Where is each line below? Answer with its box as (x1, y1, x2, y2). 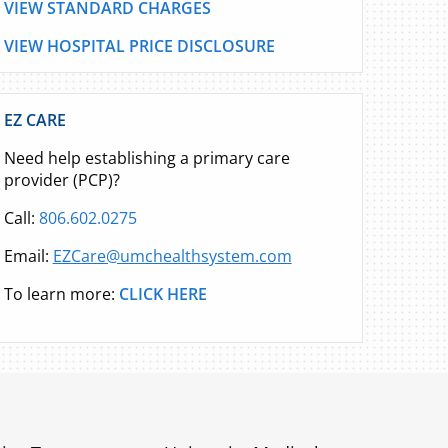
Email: (3, 245, 53, 267)
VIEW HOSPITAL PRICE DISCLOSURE (3, 35, 275, 57)
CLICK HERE (118, 283, 207, 305)
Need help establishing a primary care (3, 147, 290, 169)
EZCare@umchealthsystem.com (52, 245, 292, 267)
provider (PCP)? (3, 169, 120, 191)
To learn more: (3, 283, 115, 305)
